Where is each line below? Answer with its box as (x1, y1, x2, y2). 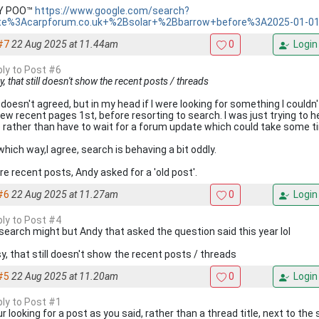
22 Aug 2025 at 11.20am (11, 271, 118, 282)
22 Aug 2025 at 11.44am (11, 38, 118, 50)
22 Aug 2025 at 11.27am (11, 189, 118, 200)
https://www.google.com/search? (35, 4, 189, 16)
